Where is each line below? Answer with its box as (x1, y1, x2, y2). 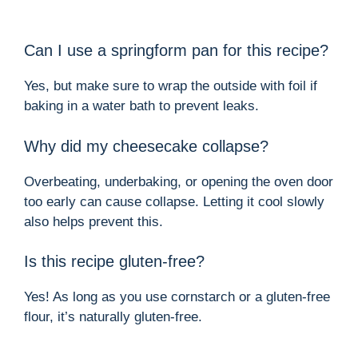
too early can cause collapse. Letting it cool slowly (24, 193, 324, 209)
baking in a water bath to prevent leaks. (24, 98, 259, 114)
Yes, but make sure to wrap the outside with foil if (24, 78, 317, 94)
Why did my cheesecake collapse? (24, 137, 268, 155)
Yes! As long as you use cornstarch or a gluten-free (24, 289, 330, 305)
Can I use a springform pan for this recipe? (24, 42, 328, 60)
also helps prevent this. (24, 213, 163, 229)
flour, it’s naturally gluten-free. (24, 309, 202, 325)
